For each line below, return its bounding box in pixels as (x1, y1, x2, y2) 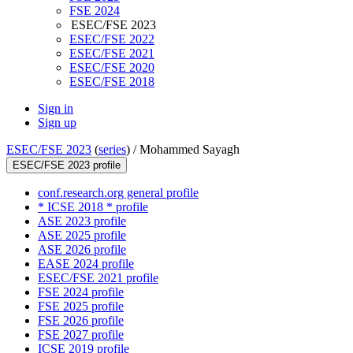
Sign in (38, 102, 73, 116)
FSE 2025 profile (38, 299, 124, 314)
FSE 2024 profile (38, 285, 124, 299)
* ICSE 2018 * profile (38, 200, 148, 214)
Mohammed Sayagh (139, 143, 240, 157)
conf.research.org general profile (38, 186, 199, 200)
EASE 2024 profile (38, 257, 134, 271)
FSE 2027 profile (38, 328, 124, 342)
